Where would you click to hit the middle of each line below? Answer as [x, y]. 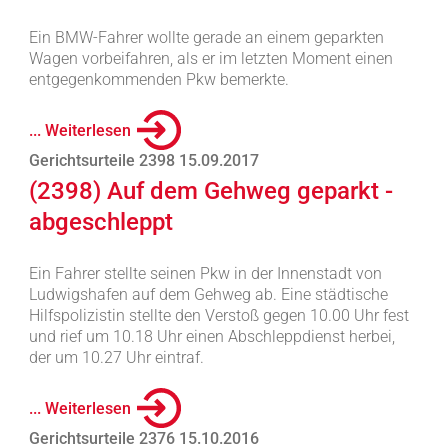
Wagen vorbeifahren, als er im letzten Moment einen [210, 58]
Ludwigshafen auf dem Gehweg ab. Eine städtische [208, 294]
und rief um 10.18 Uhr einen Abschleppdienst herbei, [211, 336]
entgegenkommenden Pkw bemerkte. [158, 79]
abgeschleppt [100, 222]
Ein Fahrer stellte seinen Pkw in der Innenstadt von [205, 273]
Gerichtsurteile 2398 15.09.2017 [143, 160]
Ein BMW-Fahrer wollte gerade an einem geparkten [206, 37]
